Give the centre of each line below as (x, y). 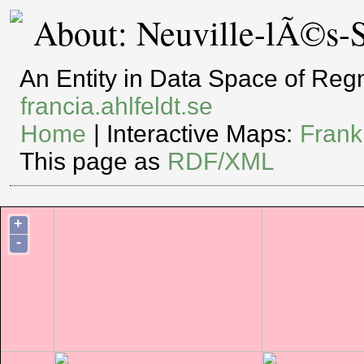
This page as (93, 162)
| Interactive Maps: (193, 134)
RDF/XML (221, 162)
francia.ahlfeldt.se (117, 106)
